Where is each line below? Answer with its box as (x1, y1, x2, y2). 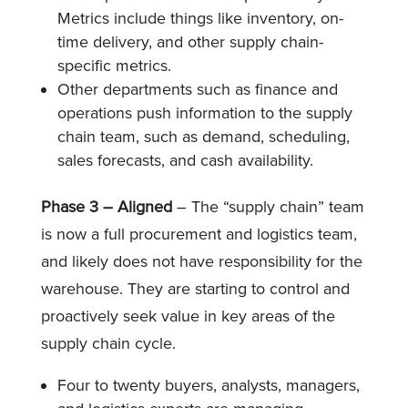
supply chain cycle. (40, 332, 176, 353)
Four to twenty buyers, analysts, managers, (56, 374, 360, 395)
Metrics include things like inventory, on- (56, 7, 343, 28)
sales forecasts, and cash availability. (56, 149, 313, 170)
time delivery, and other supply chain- (56, 31, 323, 52)
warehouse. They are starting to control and (40, 278, 350, 299)
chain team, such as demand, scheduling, (56, 126, 350, 147)
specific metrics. (56, 55, 176, 76)
